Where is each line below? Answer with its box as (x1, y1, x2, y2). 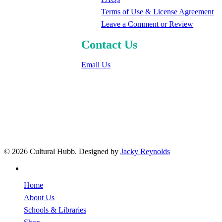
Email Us (81, 60, 111, 69)
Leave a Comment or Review (101, 19, 194, 28)
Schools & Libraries (24, 206, 86, 215)
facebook (23, 164, 52, 172)
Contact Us (81, 38, 138, 51)
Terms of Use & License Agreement (101, 7, 214, 16)
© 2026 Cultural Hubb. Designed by (4, 147, 120, 156)
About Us (24, 193, 55, 202)
